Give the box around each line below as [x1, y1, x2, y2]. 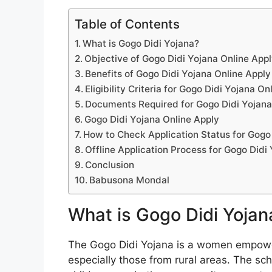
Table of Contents [75, 16, 180, 32]
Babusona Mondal [89, 174, 170, 186]
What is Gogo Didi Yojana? [83, 37, 200, 49]
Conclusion [85, 158, 135, 171]
